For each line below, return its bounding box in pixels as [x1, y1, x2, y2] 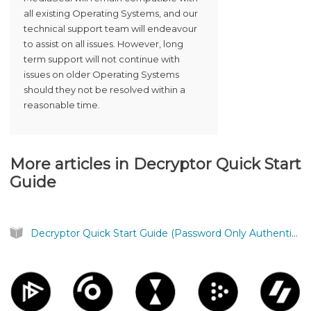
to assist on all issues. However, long [24, 37, 183, 49]
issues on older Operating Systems [24, 68, 179, 80]
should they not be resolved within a [24, 83, 185, 95]
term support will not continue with [24, 53, 180, 65]
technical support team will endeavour [24, 22, 197, 34]
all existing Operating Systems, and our [24, 7, 198, 19]
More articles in [10, 154, 133, 174]
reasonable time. [24, 99, 100, 110]
